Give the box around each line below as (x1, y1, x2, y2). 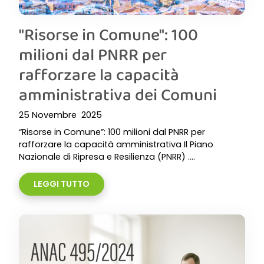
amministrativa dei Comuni (19, 82, 217, 107)
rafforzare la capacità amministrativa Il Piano (19, 138, 213, 150)
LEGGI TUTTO (34, 178, 90, 190)
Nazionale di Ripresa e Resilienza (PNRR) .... (19, 151, 195, 163)
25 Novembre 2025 (19, 109, 102, 121)
